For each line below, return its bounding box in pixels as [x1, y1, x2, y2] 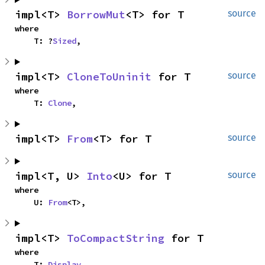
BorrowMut [67, 8, 125, 21]
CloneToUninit [67, 70, 151, 83]
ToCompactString [67, 231, 164, 245]
